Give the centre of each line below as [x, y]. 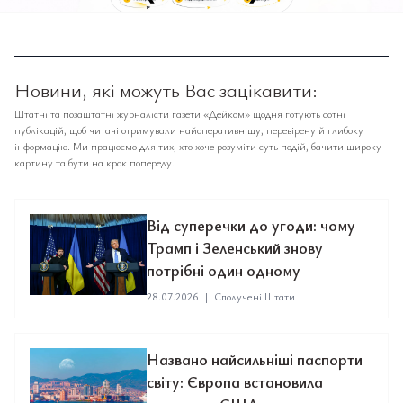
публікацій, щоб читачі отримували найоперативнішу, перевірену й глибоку [189, 130]
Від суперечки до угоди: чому [251, 225]
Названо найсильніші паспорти [255, 359]
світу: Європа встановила [235, 381]
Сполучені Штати [255, 296]
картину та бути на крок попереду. [94, 162]
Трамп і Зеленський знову [235, 247]
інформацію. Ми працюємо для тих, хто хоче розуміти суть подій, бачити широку [198, 146]
